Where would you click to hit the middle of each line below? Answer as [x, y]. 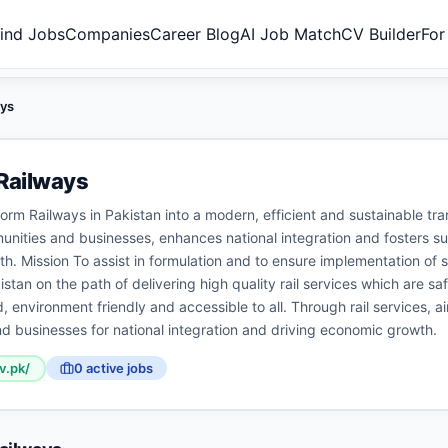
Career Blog [194, 34]
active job [114, 368]
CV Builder [380, 34]
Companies [107, 34]
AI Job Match [290, 34]
